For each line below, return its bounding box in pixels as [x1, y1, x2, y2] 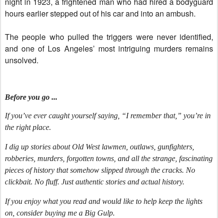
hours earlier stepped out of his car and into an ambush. [5, 8, 196, 19]
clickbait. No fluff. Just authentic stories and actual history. [5, 178, 184, 186]
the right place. [5, 123, 51, 131]
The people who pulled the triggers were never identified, [5, 31, 213, 42]
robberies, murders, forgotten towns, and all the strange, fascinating [5, 154, 213, 163]
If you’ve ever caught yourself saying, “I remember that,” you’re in [5, 111, 211, 120]
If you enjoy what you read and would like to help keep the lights [5, 197, 202, 205]
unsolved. [5, 54, 38, 66]
